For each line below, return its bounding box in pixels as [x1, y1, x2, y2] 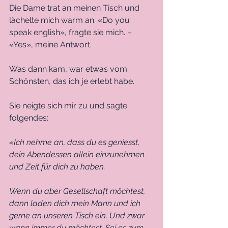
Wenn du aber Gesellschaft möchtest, [9, 186, 147, 196]
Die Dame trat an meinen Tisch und [9, 3, 141, 13]
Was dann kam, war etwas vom [9, 64, 129, 74]
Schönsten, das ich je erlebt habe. [9, 76, 136, 86]
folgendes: [9, 112, 50, 123]
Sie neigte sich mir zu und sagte [9, 100, 129, 110]
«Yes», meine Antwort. [9, 39, 94, 49]
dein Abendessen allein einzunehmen [9, 149, 147, 159]
